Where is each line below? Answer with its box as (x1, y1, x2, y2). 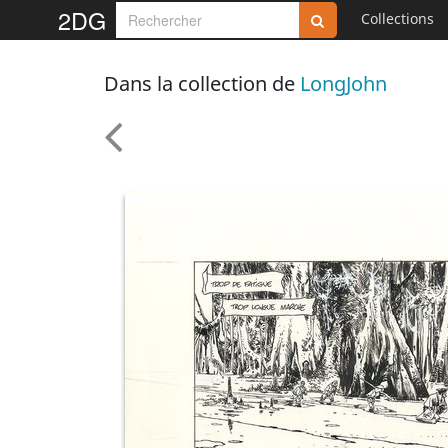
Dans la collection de (104, 70, 300, 97)
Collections (361, 9, 434, 28)
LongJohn (300, 70, 387, 97)
